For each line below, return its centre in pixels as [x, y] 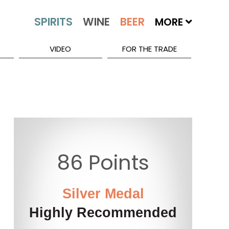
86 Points [103, 163]
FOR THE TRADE [149, 49]
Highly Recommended [103, 213]
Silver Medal [103, 194]
